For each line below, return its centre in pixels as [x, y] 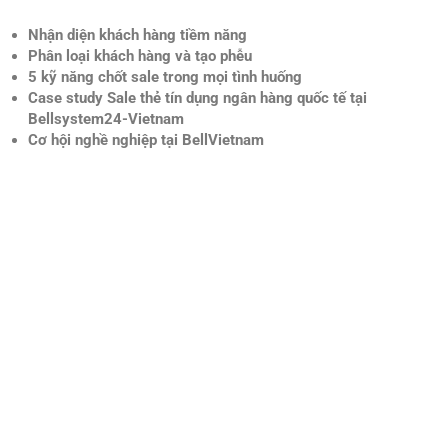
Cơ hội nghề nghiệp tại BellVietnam [146, 139]
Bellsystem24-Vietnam [106, 118]
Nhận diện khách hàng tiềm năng [138, 34]
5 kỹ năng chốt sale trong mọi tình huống [165, 76]
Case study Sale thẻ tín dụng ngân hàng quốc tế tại [198, 97]
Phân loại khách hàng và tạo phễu [140, 55]
